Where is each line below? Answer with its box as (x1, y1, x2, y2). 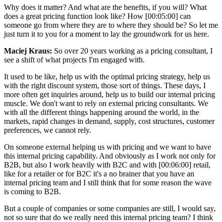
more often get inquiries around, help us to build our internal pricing (4, 90, 215, 99)
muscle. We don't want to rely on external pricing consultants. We (4, 99, 208, 108)
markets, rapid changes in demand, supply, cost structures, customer (4, 116, 215, 125)
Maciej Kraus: (4, 46, 52, 55)
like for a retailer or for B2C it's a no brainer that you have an (4, 169, 194, 178)
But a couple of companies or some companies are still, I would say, (4, 204, 216, 213)
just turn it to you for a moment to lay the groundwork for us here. (4, 29, 211, 38)
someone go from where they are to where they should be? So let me (4, 20, 218, 29)
